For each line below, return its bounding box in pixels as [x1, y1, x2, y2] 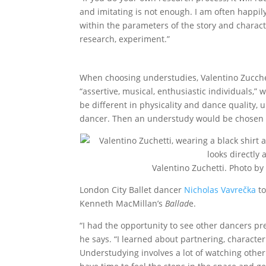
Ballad [165, 198, 189, 210]
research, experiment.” [80, 33, 170, 45]
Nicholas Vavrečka [184, 184, 256, 196]
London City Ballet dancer [80, 184, 185, 196]
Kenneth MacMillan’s [80, 198, 166, 210]
